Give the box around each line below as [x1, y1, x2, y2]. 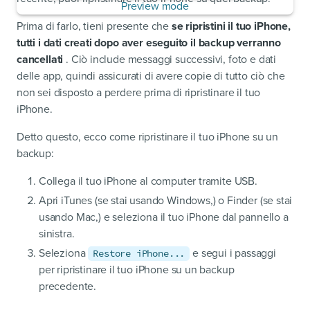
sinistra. [39, 227, 75, 241]
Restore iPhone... [93, 247, 185, 260]
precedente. [39, 280, 97, 294]
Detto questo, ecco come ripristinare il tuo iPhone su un [17, 130, 279, 145]
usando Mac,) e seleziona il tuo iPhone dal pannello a [39, 210, 289, 225]
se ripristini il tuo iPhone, [171, 19, 291, 34]
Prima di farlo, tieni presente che [17, 19, 172, 34]
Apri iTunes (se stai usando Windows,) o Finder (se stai [39, 194, 293, 208]
